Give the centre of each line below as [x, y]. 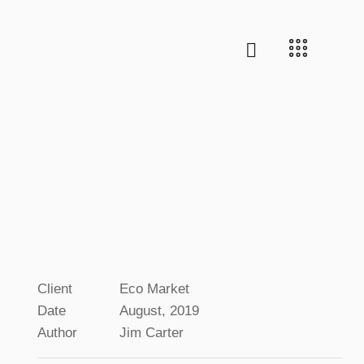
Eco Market [155, 289]
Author [58, 333]
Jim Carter [152, 333]
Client [55, 289]
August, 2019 [160, 311]
